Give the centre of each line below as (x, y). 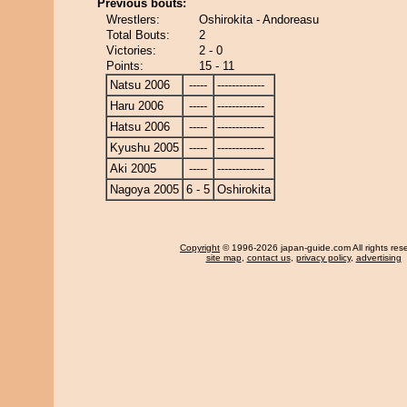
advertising (378, 258)
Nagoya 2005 (144, 189)
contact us (268, 258)
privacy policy (323, 258)
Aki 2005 (133, 169)
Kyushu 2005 (144, 148)
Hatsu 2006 (140, 127)
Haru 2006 (137, 106)
